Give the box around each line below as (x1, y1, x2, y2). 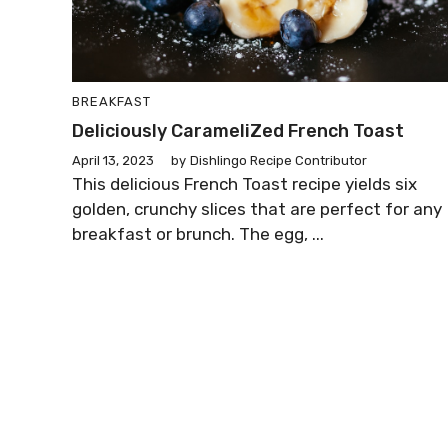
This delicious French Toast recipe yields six (72, 174, 417, 194)
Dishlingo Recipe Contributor (190, 153, 367, 168)
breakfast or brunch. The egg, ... (72, 224, 324, 244)
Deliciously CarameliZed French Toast (72, 120, 404, 142)
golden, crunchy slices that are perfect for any (72, 199, 442, 219)
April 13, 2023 (72, 153, 154, 168)
